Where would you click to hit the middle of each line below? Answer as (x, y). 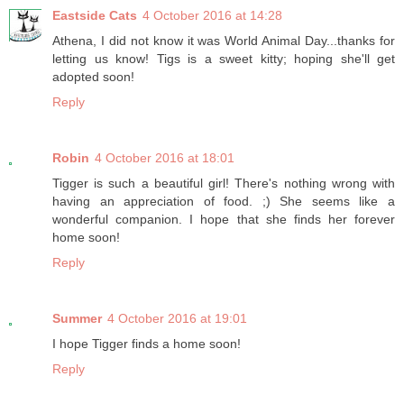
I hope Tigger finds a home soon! (147, 344)
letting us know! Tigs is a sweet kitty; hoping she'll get (224, 59)
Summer (77, 319)
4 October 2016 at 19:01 (177, 319)
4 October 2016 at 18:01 (165, 158)
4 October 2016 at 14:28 (212, 16)
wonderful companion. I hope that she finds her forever (224, 220)
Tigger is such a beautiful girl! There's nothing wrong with (224, 184)
